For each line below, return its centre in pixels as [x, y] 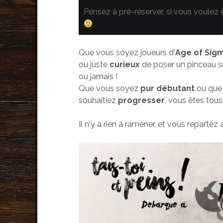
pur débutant [168, 89]
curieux [126, 65]
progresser [142, 101]
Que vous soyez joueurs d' [127, 53]
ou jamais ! [98, 77]
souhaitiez [99, 101]
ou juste [94, 65]
